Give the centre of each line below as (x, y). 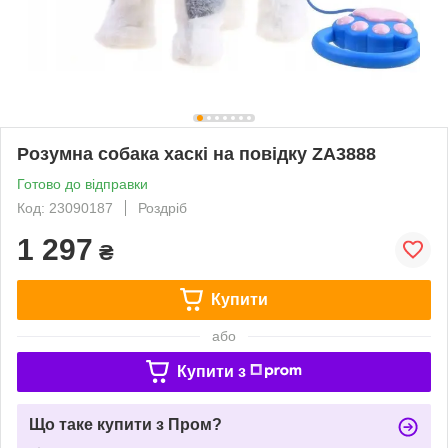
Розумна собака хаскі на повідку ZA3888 (196, 153)
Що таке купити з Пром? (125, 424)
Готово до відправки (82, 183)
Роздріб (162, 207)
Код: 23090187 (65, 207)
